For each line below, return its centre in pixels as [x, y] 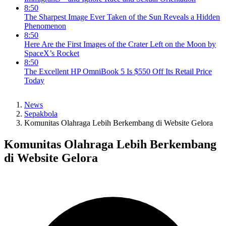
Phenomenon [45, 26]
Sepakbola [41, 114]
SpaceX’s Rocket [52, 53]
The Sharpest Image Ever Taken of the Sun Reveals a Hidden [122, 17]
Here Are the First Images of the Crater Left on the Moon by [120, 44]
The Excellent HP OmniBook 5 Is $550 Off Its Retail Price [118, 71]
